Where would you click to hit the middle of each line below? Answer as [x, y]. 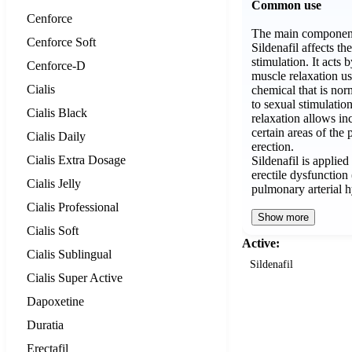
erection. [273, 146]
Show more [283, 217]
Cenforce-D [56, 65]
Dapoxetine [55, 301]
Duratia [45, 324]
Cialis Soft [53, 230]
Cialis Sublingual [69, 254]
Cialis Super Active [75, 277]
